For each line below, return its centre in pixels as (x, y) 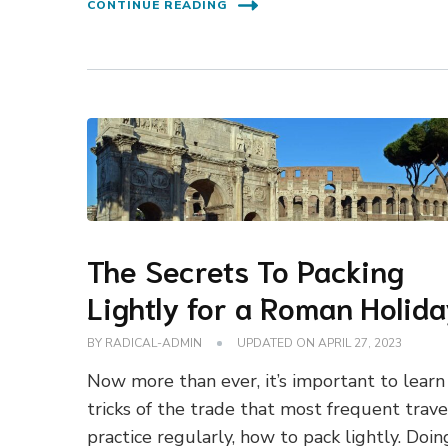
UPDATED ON (278, 343)
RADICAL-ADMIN (154, 343)
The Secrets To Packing (246, 270)
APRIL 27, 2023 (360, 343)
